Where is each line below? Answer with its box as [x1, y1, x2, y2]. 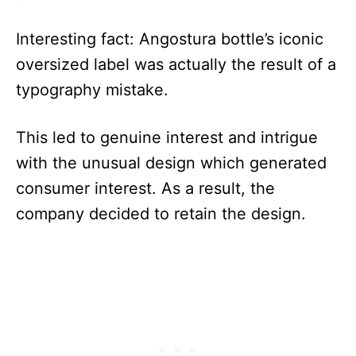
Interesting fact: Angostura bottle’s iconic [16, 29, 323, 48]
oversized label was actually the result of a [16, 55, 336, 74]
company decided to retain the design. [16, 204, 306, 223]
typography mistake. [16, 80, 168, 99]
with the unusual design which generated [16, 153, 327, 172]
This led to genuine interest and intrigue [16, 128, 318, 147]
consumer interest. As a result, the [16, 179, 275, 198]
